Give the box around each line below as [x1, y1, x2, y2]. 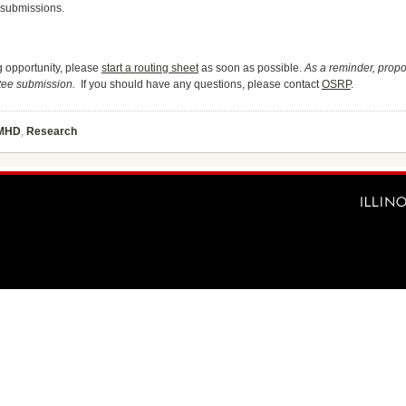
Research [26, 125, 77, 138]
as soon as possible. [198, 62, 304, 74]
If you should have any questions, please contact [75, 78, 322, 91]
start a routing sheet [101, 62, 198, 74]
